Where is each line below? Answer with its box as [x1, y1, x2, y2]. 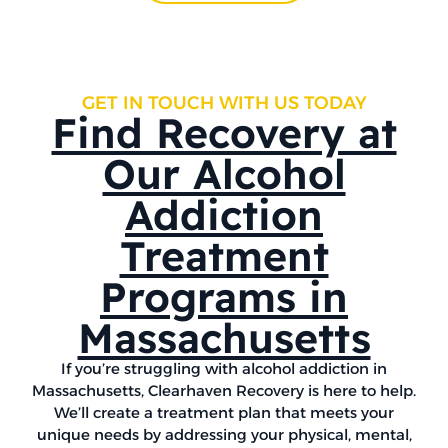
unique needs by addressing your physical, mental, [36, 424, 412, 444]
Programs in [100, 270, 348, 322]
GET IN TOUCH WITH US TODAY [81, 91, 367, 114]
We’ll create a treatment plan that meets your [54, 402, 394, 422]
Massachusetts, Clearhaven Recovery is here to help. [32, 380, 416, 400]
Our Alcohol [102, 147, 346, 199]
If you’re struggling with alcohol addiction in [61, 358, 387, 378]
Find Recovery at [51, 106, 397, 158]
